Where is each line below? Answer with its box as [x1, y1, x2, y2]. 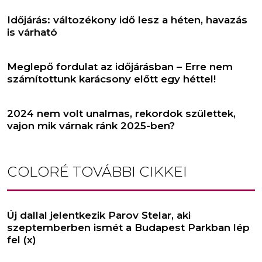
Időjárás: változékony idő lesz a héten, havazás [7, 13, 247, 26]
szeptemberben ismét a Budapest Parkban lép [7, 221, 250, 233]
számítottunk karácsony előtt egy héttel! [7, 73, 216, 85]
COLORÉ [7, 163, 69, 180]
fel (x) [7, 233, 36, 246]
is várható [7, 26, 57, 38]
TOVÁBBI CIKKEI [69, 163, 187, 180]
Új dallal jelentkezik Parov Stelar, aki [7, 209, 191, 221]
